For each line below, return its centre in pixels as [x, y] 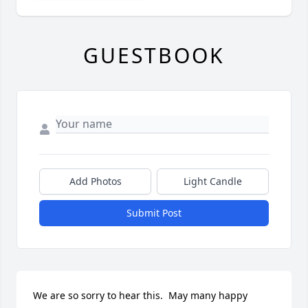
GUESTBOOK [154, 56]
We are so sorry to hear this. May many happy [140, 296]
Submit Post [154, 213]
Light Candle [213, 181]
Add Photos [95, 181]
